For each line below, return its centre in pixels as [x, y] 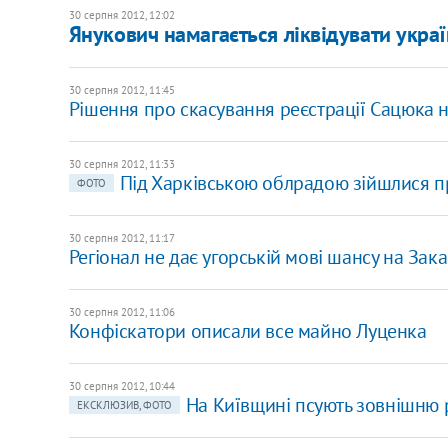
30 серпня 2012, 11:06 [121, 311]
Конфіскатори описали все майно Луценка [247, 330]
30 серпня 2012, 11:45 [121, 89]
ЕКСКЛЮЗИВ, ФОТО [124, 404]
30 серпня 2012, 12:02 [121, 14]
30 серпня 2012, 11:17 [121, 237]
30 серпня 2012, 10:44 [121, 385]
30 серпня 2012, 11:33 [121, 163]
